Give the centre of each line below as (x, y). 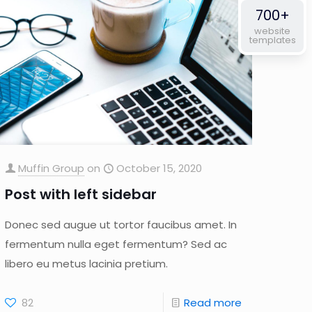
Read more (212, 302)
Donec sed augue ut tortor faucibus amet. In (121, 224)
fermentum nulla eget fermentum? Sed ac (116, 244)
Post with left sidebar (81, 194)
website (272, 31)
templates (272, 40)
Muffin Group (52, 168)
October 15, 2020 (159, 168)
